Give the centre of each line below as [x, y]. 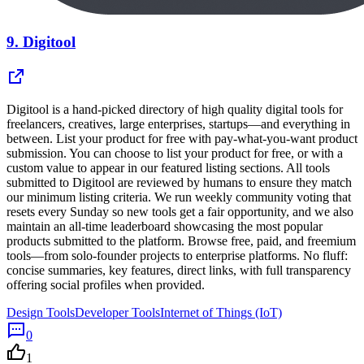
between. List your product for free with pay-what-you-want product [182, 138]
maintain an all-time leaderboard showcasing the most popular [165, 226]
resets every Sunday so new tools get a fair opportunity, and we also [180, 211]
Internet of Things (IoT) [221, 312]
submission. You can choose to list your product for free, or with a [175, 153]
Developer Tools [117, 312]
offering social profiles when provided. [106, 284]
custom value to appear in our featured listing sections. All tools [168, 167]
